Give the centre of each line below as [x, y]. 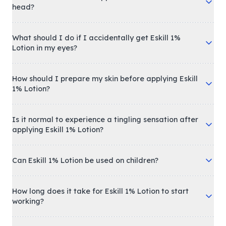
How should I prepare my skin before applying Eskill [105, 79]
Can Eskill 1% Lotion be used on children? [85, 161]
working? [28, 202]
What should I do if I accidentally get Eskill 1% [96, 38]
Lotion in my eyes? [45, 48]
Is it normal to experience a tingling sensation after [105, 120]
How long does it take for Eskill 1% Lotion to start [100, 191]
